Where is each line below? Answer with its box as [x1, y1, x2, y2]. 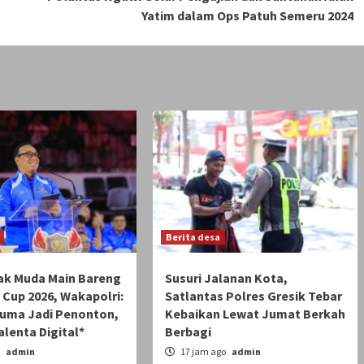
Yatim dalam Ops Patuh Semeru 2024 [141, 6, 353, 24]
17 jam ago [178, 344, 227, 357]
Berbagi [164, 323, 211, 340]
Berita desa [165, 230, 220, 243]
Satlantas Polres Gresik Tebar [164, 287, 342, 304]
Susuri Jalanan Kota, [164, 269, 288, 286]
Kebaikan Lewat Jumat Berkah [164, 305, 345, 322]
